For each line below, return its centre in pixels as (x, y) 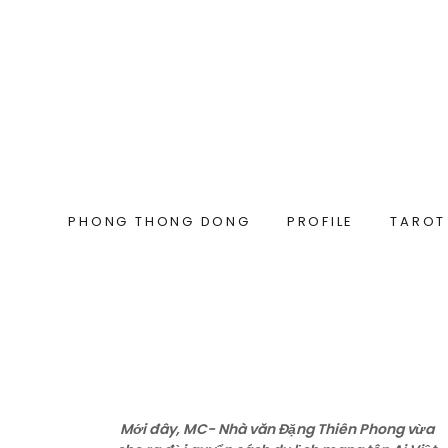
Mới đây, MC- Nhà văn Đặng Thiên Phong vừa (277, 429)
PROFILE (320, 221)
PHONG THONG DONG (159, 221)
